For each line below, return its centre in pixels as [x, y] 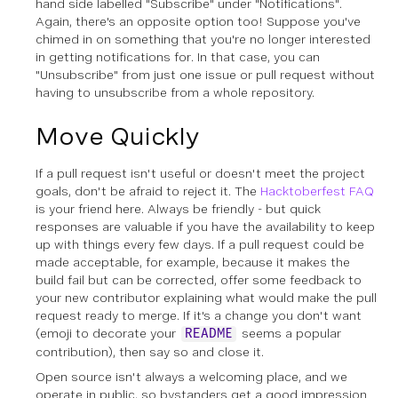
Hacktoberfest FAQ [317, 191]
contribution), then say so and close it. [150, 352]
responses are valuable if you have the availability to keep [205, 227]
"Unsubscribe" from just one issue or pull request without [205, 75]
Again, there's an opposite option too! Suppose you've [198, 22]
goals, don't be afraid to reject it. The [148, 191]
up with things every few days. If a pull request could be [200, 245]
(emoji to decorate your [107, 334]
